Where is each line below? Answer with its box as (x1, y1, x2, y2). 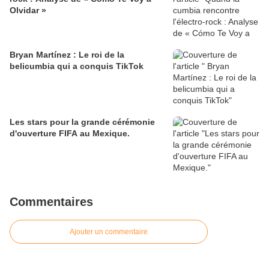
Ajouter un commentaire (70, 228, 148, 237)
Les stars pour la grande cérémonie (10, 117, 155, 127)
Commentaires (10, 195, 93, 209)
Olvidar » (10, 5, 46, 16)
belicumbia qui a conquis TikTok (10, 61, 144, 71)
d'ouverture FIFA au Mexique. (10, 128, 130, 139)
